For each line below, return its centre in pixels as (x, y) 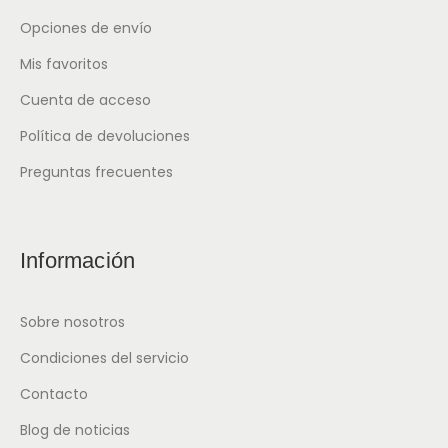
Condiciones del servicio (104, 358)
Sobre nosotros (72, 322)
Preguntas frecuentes (96, 172)
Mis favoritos (64, 64)
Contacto (54, 394)
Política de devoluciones (105, 136)
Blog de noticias (75, 430)
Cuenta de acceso (85, 100)
